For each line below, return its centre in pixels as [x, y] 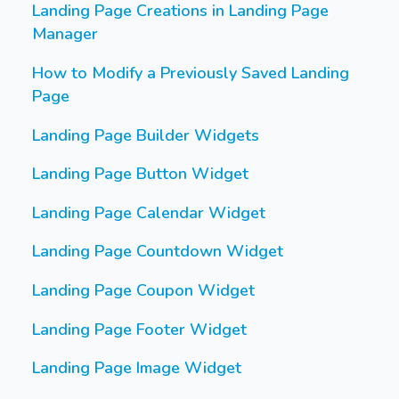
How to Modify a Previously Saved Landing [191, 73]
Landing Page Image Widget [137, 368]
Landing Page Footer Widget [139, 329]
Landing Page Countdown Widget [158, 252]
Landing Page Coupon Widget [143, 290]
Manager [65, 34]
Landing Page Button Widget [140, 174]
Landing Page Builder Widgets [146, 135]
